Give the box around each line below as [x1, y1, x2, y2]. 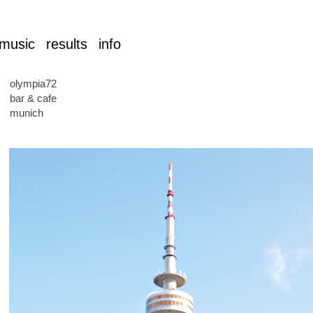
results [46, 36, 87, 52]
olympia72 [10, 78, 57, 89]
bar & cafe [10, 92, 57, 104]
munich [10, 107, 43, 119]
